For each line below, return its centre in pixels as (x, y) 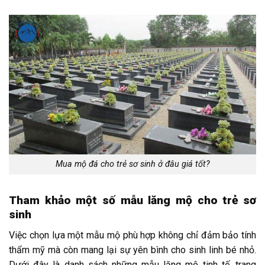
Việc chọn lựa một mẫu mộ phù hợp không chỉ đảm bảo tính (132, 235)
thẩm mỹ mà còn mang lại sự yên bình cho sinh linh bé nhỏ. (132, 250)
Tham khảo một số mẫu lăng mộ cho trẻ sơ (132, 201)
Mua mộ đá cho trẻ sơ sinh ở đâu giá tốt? (132, 164)
